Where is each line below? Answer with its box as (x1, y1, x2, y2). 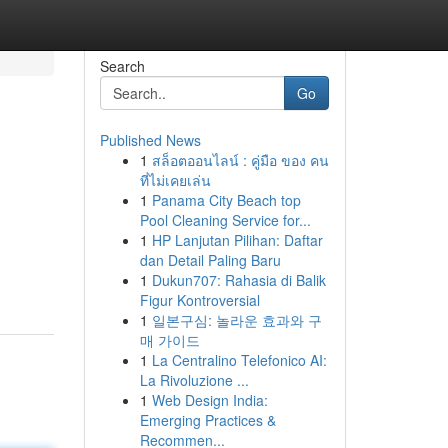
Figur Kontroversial (139, 290, 260, 310)
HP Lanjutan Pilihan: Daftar (151, 230, 323, 250)
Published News (99, 130, 201, 150)
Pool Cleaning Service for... (139, 210, 311, 230)
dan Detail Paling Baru (139, 250, 281, 270)
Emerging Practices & (139, 410, 276, 430)
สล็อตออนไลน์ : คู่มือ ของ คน (151, 150, 329, 170)
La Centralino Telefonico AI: (151, 350, 327, 370)
